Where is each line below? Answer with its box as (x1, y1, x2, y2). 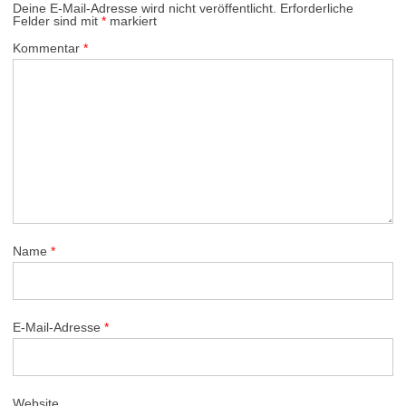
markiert (106, 13, 157, 28)
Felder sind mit (13, 13, 101, 28)
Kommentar (13, 40, 83, 55)
